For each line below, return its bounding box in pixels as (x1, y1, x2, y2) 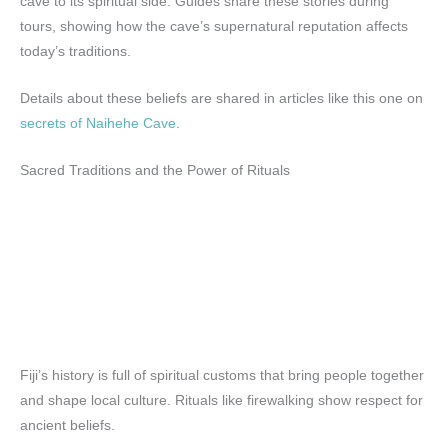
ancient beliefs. (20, 417, 115, 433)
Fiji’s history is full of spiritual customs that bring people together (20, 367, 424, 383)
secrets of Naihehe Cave (20, 115, 176, 131)
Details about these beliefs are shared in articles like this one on (20, 90, 423, 106)
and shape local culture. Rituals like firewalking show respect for (20, 392, 423, 408)
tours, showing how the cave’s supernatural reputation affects (20, 19, 408, 35)
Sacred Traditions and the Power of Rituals (20, 162, 290, 178)
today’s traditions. (20, 44, 131, 60)
